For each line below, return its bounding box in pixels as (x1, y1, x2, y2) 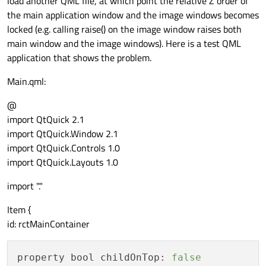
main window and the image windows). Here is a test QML (7, 36, 241, 51)
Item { (7, 202, 31, 217)
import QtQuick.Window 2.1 (7, 126, 118, 141)
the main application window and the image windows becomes (7, 8, 259, 23)
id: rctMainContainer (7, 217, 90, 232)
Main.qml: (7, 74, 46, 89)
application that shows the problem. (7, 50, 151, 65)
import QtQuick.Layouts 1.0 (7, 155, 118, 170)
